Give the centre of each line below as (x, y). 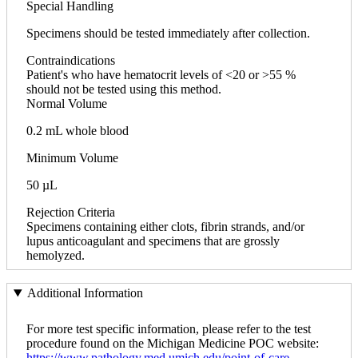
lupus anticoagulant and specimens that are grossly (153, 241)
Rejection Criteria (71, 212)
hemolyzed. (56, 255)
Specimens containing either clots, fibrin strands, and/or (165, 226)
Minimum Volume (72, 157)
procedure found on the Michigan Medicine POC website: (173, 344)
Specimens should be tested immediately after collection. (168, 33)
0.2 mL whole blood (78, 130)
